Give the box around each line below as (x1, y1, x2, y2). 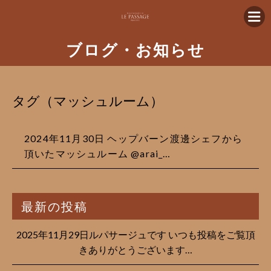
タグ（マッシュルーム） (12, 93, 163, 109)
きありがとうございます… (79, 244, 192, 255)
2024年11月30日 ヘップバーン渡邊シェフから (24, 132, 243, 144)
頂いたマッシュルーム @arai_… (24, 148, 171, 159)
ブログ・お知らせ (66, 41, 205, 59)
